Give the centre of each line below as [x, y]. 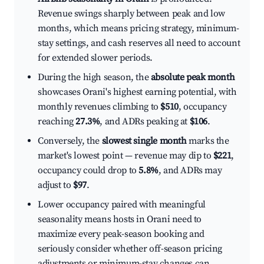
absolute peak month [193, 77]
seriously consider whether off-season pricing [130, 249]
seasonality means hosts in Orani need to [120, 220]
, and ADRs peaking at [145, 122]
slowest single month [144, 141]
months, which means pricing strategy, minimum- [138, 29]
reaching [57, 122]
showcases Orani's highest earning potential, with [137, 92]
